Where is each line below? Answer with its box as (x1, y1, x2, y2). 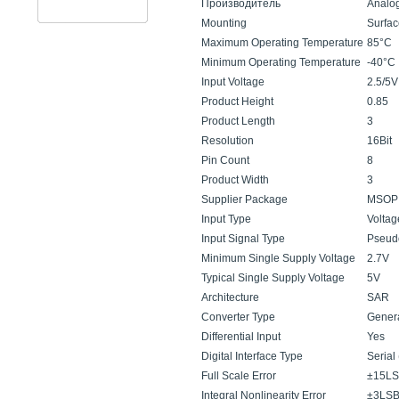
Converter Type (201, 311, 275, 323)
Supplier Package (201, 193, 288, 206)
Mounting (201, 17, 247, 29)
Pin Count (201, 154, 249, 167)
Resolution (201, 134, 254, 147)
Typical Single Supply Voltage (201, 272, 345, 284)
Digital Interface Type (201, 350, 303, 362)
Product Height (201, 95, 273, 108)
